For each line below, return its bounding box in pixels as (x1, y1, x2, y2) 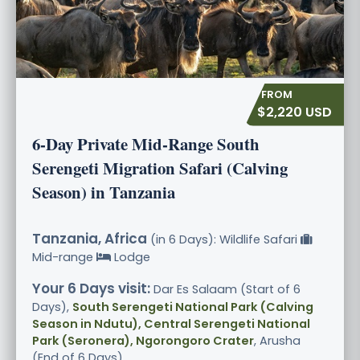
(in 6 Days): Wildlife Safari (147, 231, 301, 247)
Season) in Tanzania (32, 179, 175, 204)
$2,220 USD (257, 102, 332, 121)
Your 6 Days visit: (32, 278, 150, 298)
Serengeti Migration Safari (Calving (32, 155, 288, 180)
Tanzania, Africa (32, 228, 147, 248)
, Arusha (254, 332, 301, 349)
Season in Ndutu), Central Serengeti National (32, 315, 310, 332)
